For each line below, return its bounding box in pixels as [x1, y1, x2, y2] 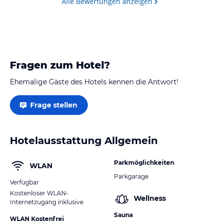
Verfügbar [10, 178, 39, 186]
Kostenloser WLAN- [10, 189, 69, 197]
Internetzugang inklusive [10, 198, 83, 206]
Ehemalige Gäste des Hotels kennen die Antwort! [10, 77, 179, 86]
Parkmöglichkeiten [114, 158, 174, 166]
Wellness [134, 194, 166, 203]
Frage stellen [30, 100, 77, 110]
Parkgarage [114, 172, 148, 180]
